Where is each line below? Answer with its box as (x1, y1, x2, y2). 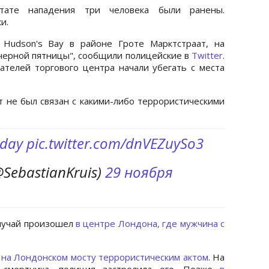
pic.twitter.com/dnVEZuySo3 (26, 133, 204, 153)
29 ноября (105, 162, 173, 182)
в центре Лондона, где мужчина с (76, 217, 225, 229)
